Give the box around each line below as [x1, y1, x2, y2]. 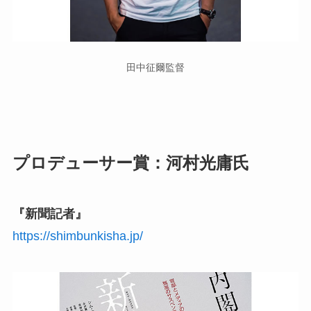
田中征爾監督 [126, 61, 185, 73]
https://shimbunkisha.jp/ [12, 229, 143, 244]
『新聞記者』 [12, 207, 87, 221]
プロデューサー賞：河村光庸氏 [12, 153, 249, 173]
